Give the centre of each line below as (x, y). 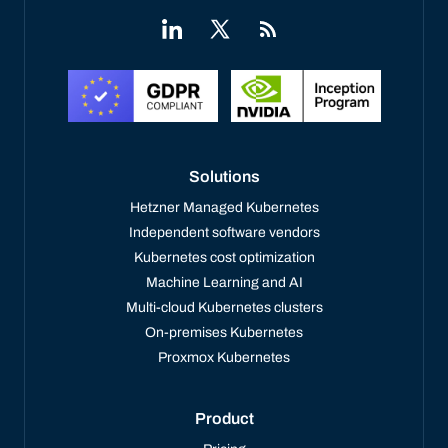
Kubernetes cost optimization (224, 257)
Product (224, 418)
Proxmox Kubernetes (224, 357)
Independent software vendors (224, 232)
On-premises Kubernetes (224, 332)
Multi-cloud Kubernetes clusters (224, 307)
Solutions (224, 176)
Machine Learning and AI (224, 282)
